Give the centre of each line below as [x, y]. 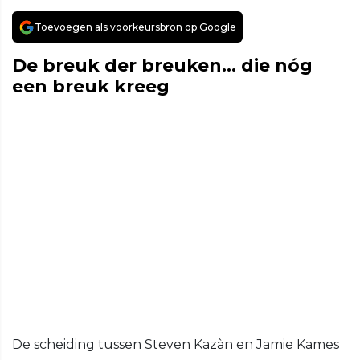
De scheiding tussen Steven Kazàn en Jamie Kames [176, 345]
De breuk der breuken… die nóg [162, 66]
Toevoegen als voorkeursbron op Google [135, 27]
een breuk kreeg [91, 87]
